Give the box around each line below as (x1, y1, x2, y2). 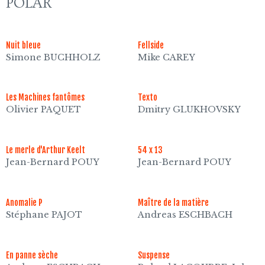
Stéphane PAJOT (6, 209, 83, 220)
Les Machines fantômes (6, 92, 85, 103)
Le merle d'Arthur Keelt (6, 145, 86, 156)
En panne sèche (6, 250, 59, 260)
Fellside (137, 40, 164, 50)
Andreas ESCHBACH (137, 209, 232, 220)
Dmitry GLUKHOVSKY (137, 104, 241, 115)
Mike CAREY (137, 51, 195, 63)
